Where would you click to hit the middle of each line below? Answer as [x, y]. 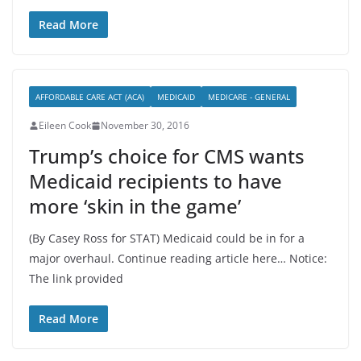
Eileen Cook [65, 125]
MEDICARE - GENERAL [249, 97]
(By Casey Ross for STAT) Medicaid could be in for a [167, 238]
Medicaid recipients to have [156, 181]
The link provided [76, 278]
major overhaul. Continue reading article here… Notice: [178, 258]
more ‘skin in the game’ [135, 206]
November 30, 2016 [145, 125]
